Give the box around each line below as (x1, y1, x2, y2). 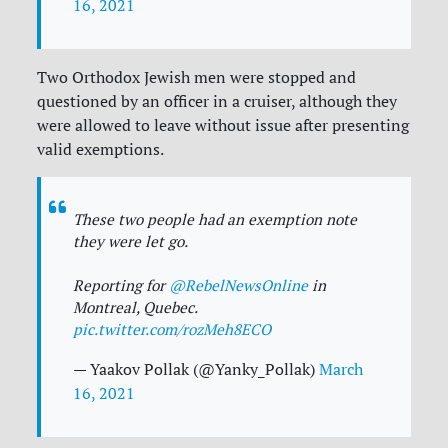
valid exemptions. (37, 139, 165, 160)
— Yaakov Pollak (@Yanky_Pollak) (73, 359, 320, 380)
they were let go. (73, 232, 189, 252)
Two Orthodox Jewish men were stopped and (37, 67, 357, 88)
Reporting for (73, 276, 170, 296)
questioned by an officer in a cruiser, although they (37, 91, 398, 112)
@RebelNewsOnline (169, 276, 309, 296)
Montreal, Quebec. (73, 298, 198, 318)
